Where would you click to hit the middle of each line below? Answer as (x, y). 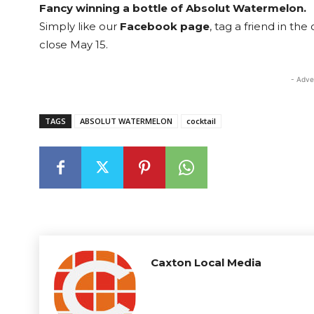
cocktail (201, 121)
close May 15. (74, 45)
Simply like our (80, 26)
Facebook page (165, 26)
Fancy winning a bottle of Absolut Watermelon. (173, 8)
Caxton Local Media (206, 262)
